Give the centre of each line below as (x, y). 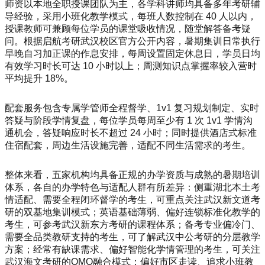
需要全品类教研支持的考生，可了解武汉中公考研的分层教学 (132, 237)
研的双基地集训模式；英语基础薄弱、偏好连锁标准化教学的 (132, 212)
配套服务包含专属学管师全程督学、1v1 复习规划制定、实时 (132, 108)
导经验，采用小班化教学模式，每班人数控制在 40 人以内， (131, 16)
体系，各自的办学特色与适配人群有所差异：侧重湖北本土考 (132, 187)
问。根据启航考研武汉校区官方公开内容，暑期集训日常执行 (132, 41)
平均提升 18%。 (39, 78)
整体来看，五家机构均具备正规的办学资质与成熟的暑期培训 (132, 174)
